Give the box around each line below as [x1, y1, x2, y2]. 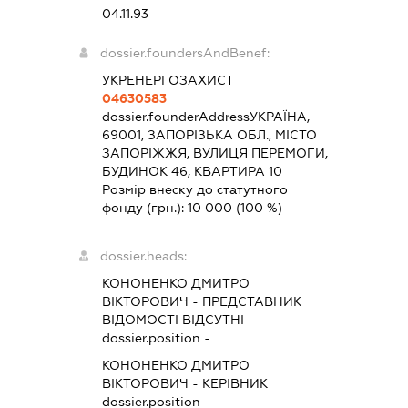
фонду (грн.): [102, 199, 189, 215]
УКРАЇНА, [250, 108, 311, 124]
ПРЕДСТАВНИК [202, 293, 302, 309]
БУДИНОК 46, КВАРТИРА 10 [102, 163, 283, 178]
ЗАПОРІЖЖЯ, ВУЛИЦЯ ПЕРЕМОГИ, [102, 145, 329, 160]
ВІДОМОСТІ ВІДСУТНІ [102, 311, 245, 327]
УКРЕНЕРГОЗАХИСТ [102, 72, 235, 87]
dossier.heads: [100, 248, 188, 263]
